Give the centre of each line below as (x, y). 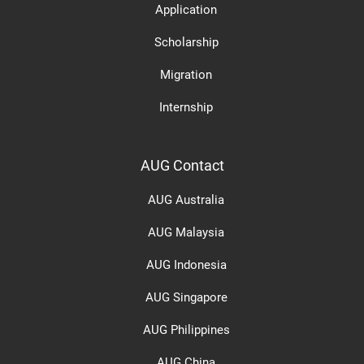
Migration (186, 74)
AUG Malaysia (186, 232)
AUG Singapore (186, 297)
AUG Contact (182, 165)
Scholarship (186, 42)
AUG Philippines (186, 329)
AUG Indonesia (186, 264)
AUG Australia (186, 199)
